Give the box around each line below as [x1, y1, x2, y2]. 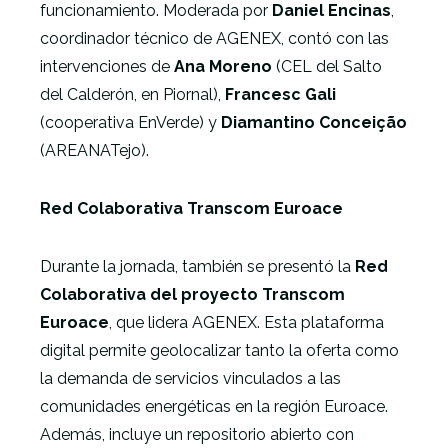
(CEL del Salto [272, 57, 382, 76]
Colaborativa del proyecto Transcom [40, 285, 345, 304]
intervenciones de [40, 57, 174, 76]
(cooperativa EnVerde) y [40, 113, 221, 132]
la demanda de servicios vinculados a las [40, 369, 341, 388]
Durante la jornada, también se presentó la [40, 257, 355, 276]
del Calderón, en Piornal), [40, 85, 225, 104]
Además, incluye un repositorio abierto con [40, 425, 354, 444]
